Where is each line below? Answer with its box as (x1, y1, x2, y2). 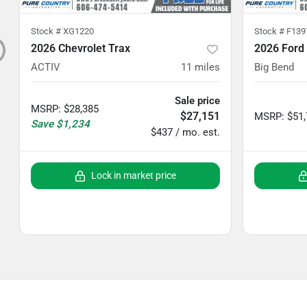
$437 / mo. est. (151, 126, 220, 138)
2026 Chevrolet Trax (31, 42, 130, 55)
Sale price (175, 95, 220, 107)
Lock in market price (91, 170, 176, 181)
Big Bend (254, 61, 294, 73)
